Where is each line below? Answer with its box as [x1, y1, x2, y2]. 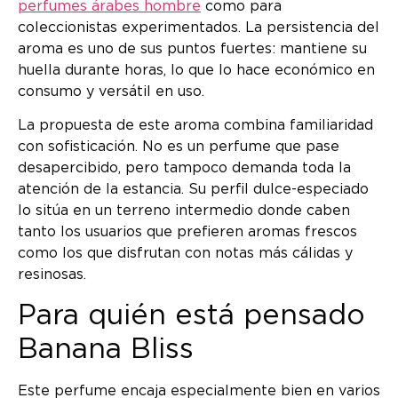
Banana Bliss [18, 334, 194, 363]
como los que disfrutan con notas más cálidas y [18, 246, 353, 261]
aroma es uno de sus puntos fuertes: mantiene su [18, 41, 367, 56]
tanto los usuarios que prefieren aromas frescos [18, 225, 357, 240]
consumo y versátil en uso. [18, 84, 204, 99]
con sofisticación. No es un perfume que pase [18, 139, 339, 155]
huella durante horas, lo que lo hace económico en [18, 62, 375, 77]
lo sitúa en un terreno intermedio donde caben [18, 203, 350, 219]
